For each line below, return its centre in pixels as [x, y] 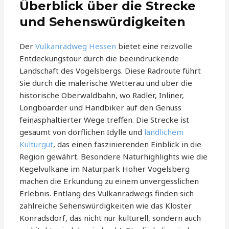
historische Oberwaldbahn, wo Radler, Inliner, [102, 95]
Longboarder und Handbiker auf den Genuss [101, 108]
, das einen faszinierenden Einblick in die [128, 144]
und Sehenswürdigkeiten [103, 22]
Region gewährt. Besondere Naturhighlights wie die [114, 157]
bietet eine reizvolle [154, 46]
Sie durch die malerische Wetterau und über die [106, 83]
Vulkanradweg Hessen [76, 46]
